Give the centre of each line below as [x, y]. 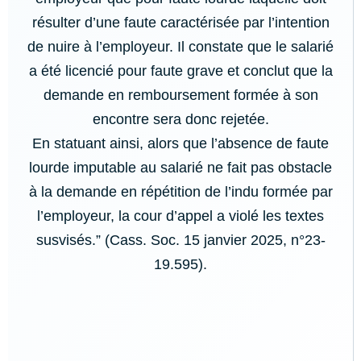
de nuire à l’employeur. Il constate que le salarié [180, 47]
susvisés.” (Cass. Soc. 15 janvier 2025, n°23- [180, 241]
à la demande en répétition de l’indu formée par [180, 192]
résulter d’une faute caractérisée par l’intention [180, 23]
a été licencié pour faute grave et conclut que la [180, 71]
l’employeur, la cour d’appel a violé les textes [180, 216]
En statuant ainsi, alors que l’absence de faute [180, 144]
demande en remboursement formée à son [180, 95]
